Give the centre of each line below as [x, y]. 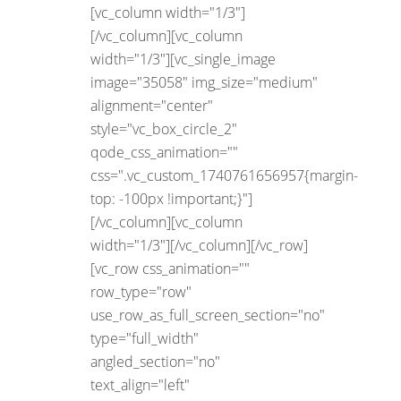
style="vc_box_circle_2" [164, 128]
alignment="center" [152, 105]
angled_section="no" [155, 361]
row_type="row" [141, 291]
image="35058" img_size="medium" [204, 82]
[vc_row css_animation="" [170, 268]
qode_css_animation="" [164, 152]
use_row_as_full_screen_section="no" [208, 315]
